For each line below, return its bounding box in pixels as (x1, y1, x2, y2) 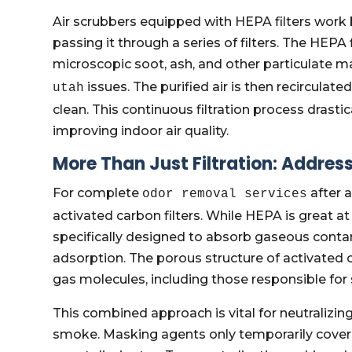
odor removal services (142, 187, 308, 201)
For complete (53, 185, 143, 200)
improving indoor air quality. (53, 123, 229, 138)
